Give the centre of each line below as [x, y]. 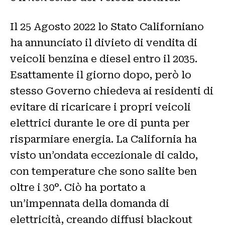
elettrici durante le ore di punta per [100, 123]
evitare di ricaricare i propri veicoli [100, 107]
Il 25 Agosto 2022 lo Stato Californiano [107, 27]
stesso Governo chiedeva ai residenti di [112, 91]
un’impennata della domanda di [90, 204]
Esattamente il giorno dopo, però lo [101, 75]
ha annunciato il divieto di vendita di [104, 43]
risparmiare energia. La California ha [103, 139]
